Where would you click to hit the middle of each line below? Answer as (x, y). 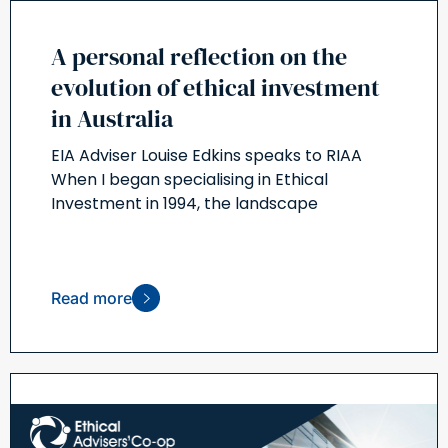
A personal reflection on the (199, 56)
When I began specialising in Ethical (189, 179)
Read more (91, 297)
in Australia (112, 118)
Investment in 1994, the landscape (184, 203)
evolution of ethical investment (215, 87)
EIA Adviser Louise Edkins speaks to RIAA (206, 155)
